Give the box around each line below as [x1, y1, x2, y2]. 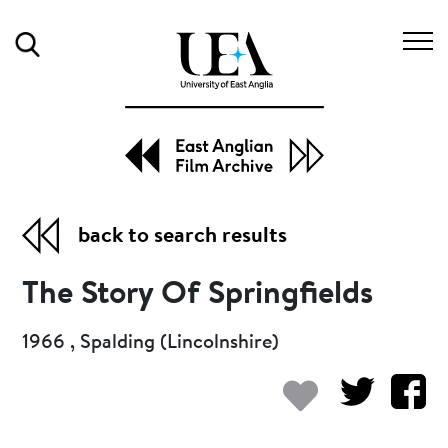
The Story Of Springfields [22, 278, 374, 311]
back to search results [78, 225, 288, 248]
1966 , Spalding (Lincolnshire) [22, 332, 280, 353]
